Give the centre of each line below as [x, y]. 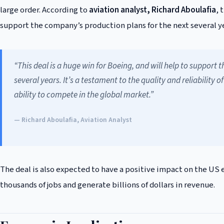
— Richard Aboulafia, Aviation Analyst [73, 119]
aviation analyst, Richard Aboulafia [152, 10]
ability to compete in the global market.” [84, 94]
